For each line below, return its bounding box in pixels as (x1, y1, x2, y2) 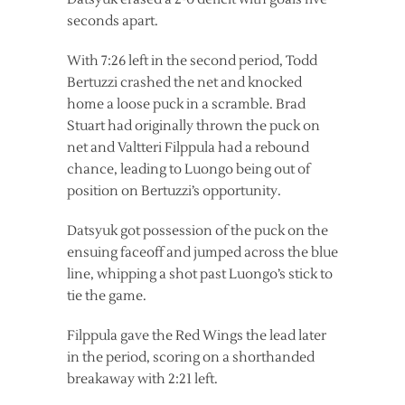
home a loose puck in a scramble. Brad (67, 96, 306, 114)
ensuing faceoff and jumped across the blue (67, 244, 338, 262)
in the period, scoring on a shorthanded (67, 349, 315, 367)
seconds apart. (67, 13, 158, 31)
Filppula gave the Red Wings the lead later (67, 327, 326, 345)
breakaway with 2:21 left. (67, 371, 218, 389)
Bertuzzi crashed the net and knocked (67, 74, 302, 92)
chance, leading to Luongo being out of (67, 161, 310, 179)
